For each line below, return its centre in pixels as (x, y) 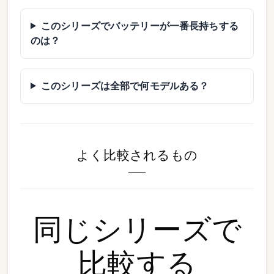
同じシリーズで (137, 229)
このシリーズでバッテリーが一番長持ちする (139, 26)
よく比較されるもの (137, 155)
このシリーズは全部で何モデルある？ (125, 86)
